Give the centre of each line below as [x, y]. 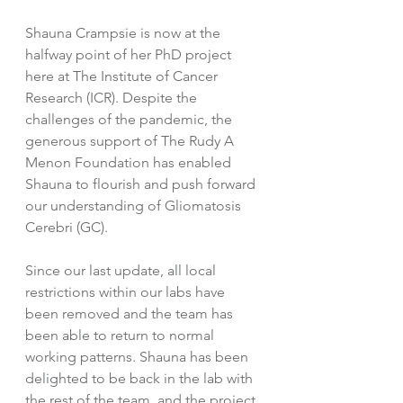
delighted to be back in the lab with [141, 378]
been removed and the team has [131, 313]
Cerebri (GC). [68, 227]
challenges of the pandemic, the [130, 119]
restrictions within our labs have [127, 291]
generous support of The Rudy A [131, 140]
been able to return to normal [121, 335]
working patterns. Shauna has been [139, 356]
